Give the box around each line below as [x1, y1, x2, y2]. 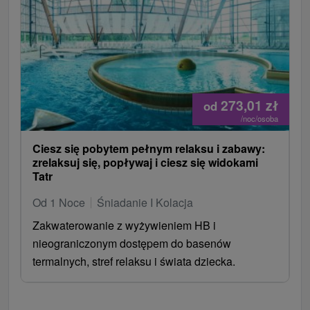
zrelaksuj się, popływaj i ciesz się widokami [33, 154, 258, 170]
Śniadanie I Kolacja [97, 194, 193, 210]
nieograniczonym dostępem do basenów [33, 235, 231, 251]
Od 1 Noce [33, 194, 85, 210]
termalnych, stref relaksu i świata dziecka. [33, 253, 235, 269]
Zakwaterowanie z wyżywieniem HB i [33, 217, 216, 233]
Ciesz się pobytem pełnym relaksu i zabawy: [33, 140, 265, 156]
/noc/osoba [241, 112, 278, 124]
